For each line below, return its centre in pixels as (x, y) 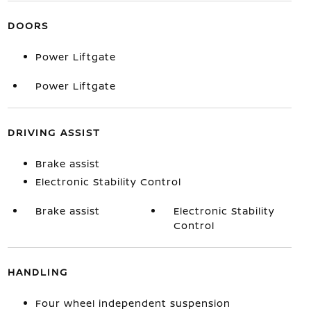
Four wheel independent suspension (133, 303)
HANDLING (37, 271)
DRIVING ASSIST (54, 132)
